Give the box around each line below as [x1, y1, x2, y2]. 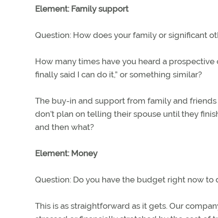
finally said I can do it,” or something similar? [35, 70, 202, 79]
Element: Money [35, 148, 97, 158]
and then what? [35, 122, 94, 132]
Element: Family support [35, 4, 128, 14]
